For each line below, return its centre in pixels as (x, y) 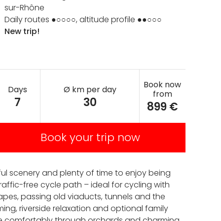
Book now (163, 85)
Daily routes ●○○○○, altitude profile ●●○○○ (83, 19)
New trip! (22, 31)
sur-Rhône (24, 8)
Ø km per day (90, 89)
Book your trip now (90, 137)
